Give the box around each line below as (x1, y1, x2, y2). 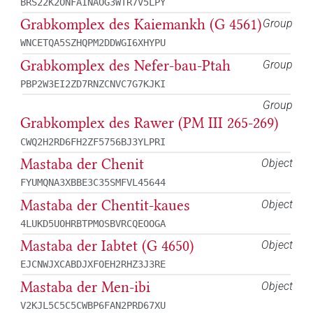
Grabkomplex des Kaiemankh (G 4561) (20, 15, 262, 34)
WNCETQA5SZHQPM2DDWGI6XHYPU (20, 37, 166, 49)
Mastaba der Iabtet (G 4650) (20, 237, 194, 256)
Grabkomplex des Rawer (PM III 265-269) (20, 114, 279, 133)
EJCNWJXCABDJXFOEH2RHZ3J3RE (20, 259, 166, 270)
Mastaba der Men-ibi (20, 277, 150, 296)
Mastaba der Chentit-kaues (20, 196, 190, 214)
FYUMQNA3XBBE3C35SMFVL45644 (20, 177, 166, 189)
